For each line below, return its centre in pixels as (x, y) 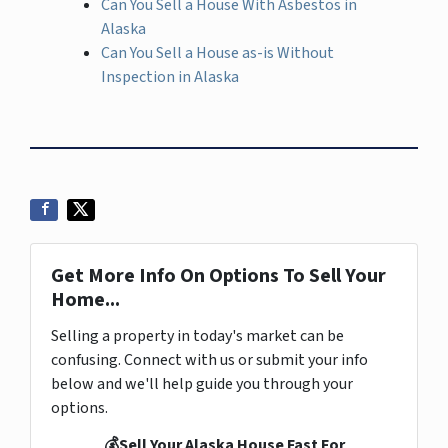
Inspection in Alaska (170, 76)
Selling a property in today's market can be (197, 335)
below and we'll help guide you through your (202, 383)
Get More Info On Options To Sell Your (218, 275)
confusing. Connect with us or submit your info (209, 359)
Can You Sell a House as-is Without (218, 52)
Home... (85, 299)
